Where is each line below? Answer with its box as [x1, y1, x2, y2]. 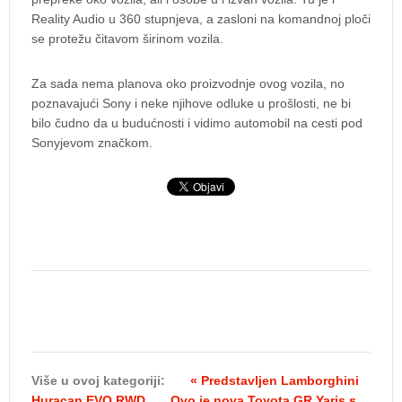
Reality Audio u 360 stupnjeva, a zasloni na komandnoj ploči [31, 12, 371, 27]
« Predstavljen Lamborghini [190, 373, 359, 389]
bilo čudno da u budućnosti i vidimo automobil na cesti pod [31, 116, 363, 131]
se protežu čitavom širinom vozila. [31, 31, 223, 47]
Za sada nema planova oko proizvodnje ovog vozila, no [31, 76, 345, 92]
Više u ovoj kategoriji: [31, 373, 165, 389]
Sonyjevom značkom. [31, 135, 153, 151]
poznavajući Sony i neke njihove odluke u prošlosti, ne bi [31, 96, 351, 111]
